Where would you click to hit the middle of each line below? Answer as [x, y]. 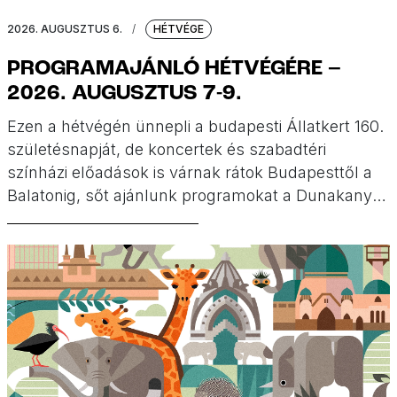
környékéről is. [62, 218]
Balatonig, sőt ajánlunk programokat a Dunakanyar [197, 195]
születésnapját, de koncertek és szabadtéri [167, 149]
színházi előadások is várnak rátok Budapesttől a [190, 172]
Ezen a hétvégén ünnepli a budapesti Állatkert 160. [195, 126]
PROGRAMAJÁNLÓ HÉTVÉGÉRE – [174, 69]
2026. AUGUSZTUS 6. [65, 28]
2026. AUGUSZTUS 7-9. [125, 93]
